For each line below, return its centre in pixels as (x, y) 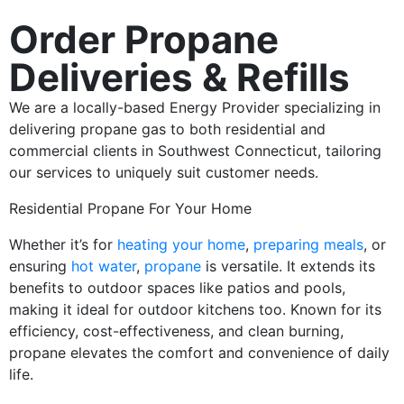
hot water (104, 266)
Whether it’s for (63, 244)
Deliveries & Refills (179, 77)
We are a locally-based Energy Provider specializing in (195, 107)
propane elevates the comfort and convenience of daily (199, 353)
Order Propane (144, 39)
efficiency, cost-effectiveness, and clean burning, (176, 331)
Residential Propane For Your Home (130, 208)
